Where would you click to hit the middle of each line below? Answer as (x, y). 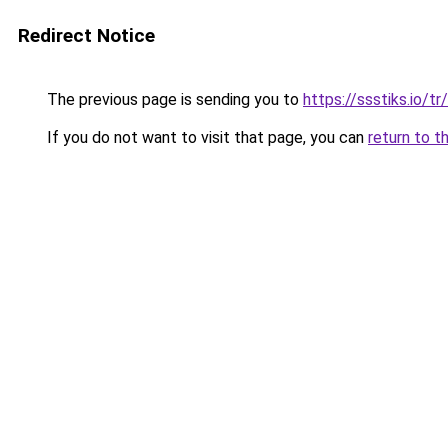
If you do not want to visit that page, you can (205, 137)
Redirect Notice (86, 35)
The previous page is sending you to (173, 99)
